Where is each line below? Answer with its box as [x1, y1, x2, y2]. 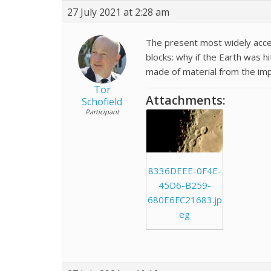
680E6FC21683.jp [147, 193, 222, 206]
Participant [85, 107, 119, 116]
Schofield [82, 95, 122, 108]
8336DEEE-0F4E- [148, 164, 221, 177]
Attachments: [146, 92, 226, 108]
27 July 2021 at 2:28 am [67, 5, 169, 19]
